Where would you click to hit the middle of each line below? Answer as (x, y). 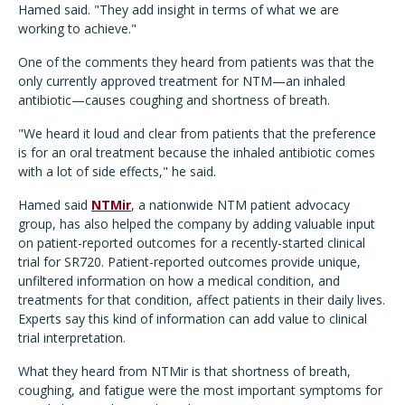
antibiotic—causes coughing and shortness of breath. (174, 100)
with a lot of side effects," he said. (117, 172)
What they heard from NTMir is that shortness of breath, (184, 372)
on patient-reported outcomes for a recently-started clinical (192, 243)
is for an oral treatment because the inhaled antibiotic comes (197, 153)
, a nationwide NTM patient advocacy (240, 205)
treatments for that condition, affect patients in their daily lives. (202, 300)
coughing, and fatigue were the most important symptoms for (200, 391)
